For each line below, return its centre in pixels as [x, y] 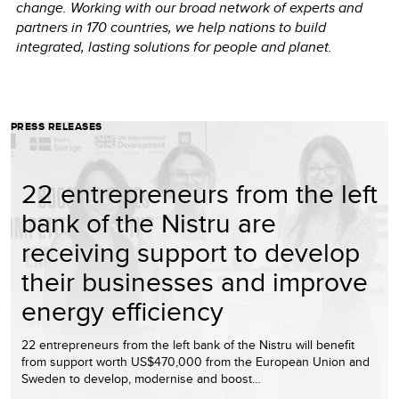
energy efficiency [122, 310]
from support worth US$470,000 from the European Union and [195, 361]
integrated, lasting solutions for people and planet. [174, 46]
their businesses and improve [195, 281]
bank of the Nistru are [149, 222]
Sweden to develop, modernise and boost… [141, 378]
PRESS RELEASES [57, 126]
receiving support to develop [191, 252]
